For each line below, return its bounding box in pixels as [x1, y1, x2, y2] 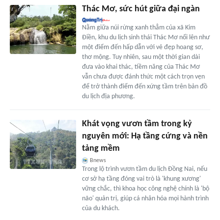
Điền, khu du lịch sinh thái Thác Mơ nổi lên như [82, 33, 210, 41]
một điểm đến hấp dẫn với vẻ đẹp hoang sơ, [82, 43, 203, 51]
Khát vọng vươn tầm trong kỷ [82, 119, 192, 129]
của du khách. [82, 204, 120, 212]
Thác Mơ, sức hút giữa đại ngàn [82, 4, 200, 14]
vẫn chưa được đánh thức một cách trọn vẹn [82, 73, 205, 81]
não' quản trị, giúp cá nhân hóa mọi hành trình [82, 194, 209, 202]
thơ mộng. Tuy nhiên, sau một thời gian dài [82, 53, 200, 61]
